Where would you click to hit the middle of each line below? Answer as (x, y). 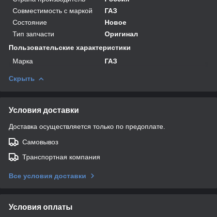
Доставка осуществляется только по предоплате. (87, 126)
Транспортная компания (61, 157)
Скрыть (22, 78)
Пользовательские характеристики (70, 47)
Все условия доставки (47, 176)
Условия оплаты (41, 207)
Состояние (30, 22)
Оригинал (122, 34)
